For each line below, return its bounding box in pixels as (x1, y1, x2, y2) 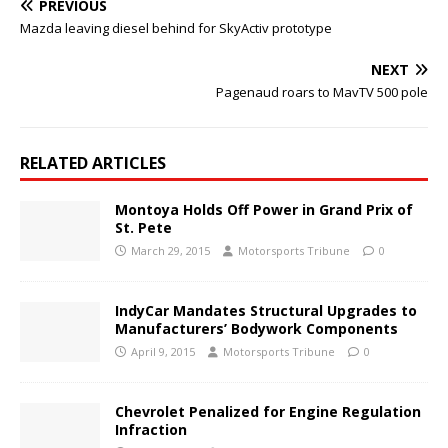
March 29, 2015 (131, 243, 210, 259)
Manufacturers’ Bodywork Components (115, 319, 398, 339)
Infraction (115, 420, 187, 440)
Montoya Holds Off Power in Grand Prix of (115, 200, 413, 220)
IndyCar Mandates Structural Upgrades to (115, 301, 417, 321)
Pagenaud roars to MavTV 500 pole (216, 83, 428, 102)
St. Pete (115, 218, 172, 238)
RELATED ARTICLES (20, 152, 166, 175)
